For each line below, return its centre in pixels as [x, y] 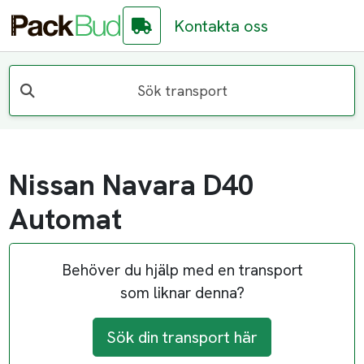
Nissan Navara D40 [132, 186]
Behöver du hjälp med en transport [182, 271]
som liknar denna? [182, 293]
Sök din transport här [182, 338]
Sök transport [182, 90]
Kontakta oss [221, 26]
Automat [66, 220]
